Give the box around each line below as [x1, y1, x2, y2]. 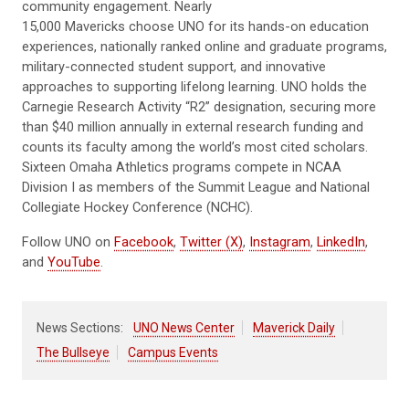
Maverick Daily [253, 320, 335, 336]
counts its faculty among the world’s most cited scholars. [22, 139, 368, 156]
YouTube [47, 254, 100, 271]
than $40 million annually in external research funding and [22, 119, 363, 136]
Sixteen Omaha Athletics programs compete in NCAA [22, 159, 341, 176]
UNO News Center [133, 320, 235, 336]
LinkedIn [317, 234, 365, 251]
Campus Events [128, 345, 218, 361]
